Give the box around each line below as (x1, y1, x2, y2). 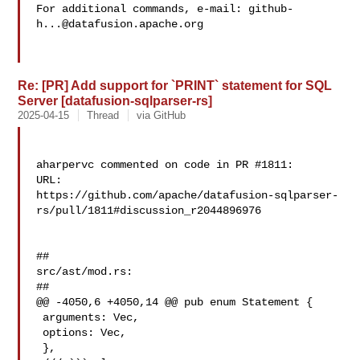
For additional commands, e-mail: (36, 2, 249, 15)
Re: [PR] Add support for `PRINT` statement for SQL (18, 78, 333, 92)
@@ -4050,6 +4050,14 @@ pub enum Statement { (36, 296, 313, 309)
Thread (87, 109, 120, 121)
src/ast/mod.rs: (36, 265, 133, 278)
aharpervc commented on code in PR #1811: (36, 158, 294, 171)
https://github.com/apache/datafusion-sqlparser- (36, 189, 339, 202)
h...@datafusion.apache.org (36, 18, 204, 31)
